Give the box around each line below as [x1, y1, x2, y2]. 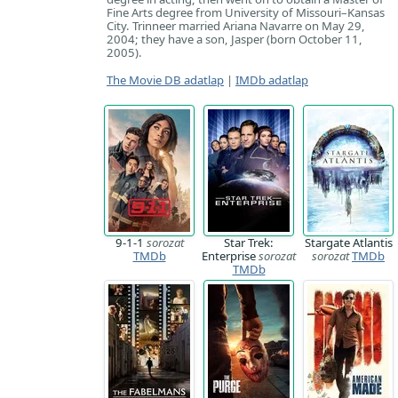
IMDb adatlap [235, 72, 308, 88]
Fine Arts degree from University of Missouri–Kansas [107, 4, 385, 20]
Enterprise [202, 248, 259, 264]
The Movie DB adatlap [107, 72, 224, 88]
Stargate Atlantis [304, 235, 393, 251]
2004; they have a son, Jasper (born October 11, [107, 31, 362, 47]
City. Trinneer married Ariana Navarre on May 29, [107, 18, 365, 34]
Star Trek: [224, 235, 274, 251]
